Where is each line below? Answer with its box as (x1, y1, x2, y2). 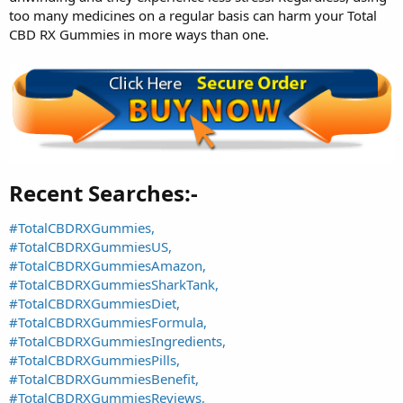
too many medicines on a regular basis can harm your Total (9, 5, 377, 24)
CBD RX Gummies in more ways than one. (9, 24, 269, 43)
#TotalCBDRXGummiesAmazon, (9, 256, 206, 275)
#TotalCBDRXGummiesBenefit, (9, 370, 199, 389)
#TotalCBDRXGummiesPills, (9, 351, 180, 370)
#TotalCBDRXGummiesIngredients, (9, 332, 226, 351)
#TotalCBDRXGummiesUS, (9, 237, 172, 256)
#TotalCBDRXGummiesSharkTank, (9, 275, 219, 294)
